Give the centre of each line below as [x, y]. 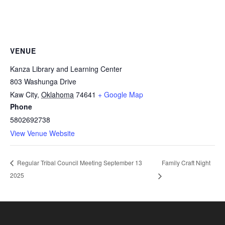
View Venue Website [42, 133]
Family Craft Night [186, 162]
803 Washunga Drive [43, 81]
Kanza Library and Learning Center [66, 69]
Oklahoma [58, 94]
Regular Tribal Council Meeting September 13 [79, 163]
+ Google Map [121, 94]
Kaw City [24, 94]
